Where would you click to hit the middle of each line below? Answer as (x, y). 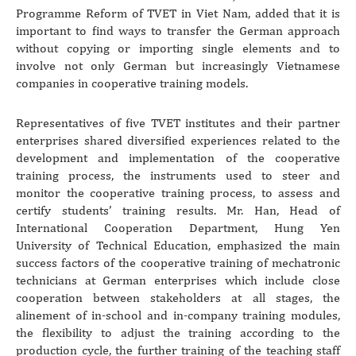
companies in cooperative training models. (132, 83)
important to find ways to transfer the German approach (178, 30)
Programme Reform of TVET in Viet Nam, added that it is (178, 13)
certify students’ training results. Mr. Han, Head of (178, 210)
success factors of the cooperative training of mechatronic (178, 262)
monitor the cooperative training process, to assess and (178, 192)
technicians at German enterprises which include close (178, 280)
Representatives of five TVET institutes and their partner (178, 122)
